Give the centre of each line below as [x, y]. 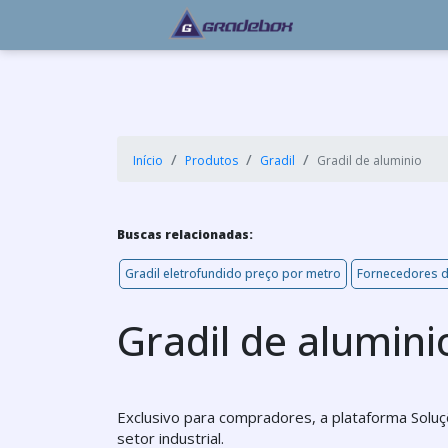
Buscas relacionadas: [185, 234]
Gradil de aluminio [369, 160]
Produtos [211, 160]
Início [148, 160]
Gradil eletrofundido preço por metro [233, 273]
